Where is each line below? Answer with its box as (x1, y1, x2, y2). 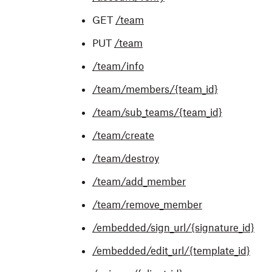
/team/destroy (92, 152, 159, 165)
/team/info (92, 60, 144, 72)
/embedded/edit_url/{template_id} (92, 245, 250, 257)
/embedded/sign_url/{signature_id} (92, 222, 254, 234)
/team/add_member (92, 175, 186, 188)
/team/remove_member (92, 199, 202, 211)
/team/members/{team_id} (92, 83, 218, 95)
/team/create (92, 129, 154, 141)
